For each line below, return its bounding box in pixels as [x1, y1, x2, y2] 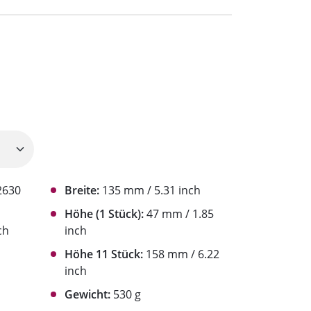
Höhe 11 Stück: [65, 246, 143, 262]
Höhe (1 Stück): [65, 206, 144, 222]
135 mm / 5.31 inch [99, 183, 201, 199]
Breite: [65, 183, 99, 199]
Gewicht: [65, 287, 110, 303]
